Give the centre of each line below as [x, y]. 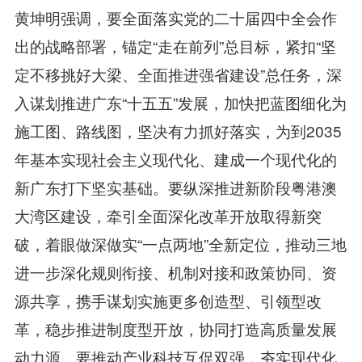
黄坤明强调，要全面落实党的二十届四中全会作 [175, 17]
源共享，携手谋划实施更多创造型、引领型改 [168, 300]
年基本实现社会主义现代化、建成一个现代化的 [175, 158]
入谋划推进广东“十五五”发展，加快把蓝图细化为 [180, 102]
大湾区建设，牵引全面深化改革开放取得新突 [168, 215]
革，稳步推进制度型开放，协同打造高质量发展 [175, 328]
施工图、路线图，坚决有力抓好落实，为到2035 [178, 130]
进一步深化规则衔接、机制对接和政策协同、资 [175, 271]
